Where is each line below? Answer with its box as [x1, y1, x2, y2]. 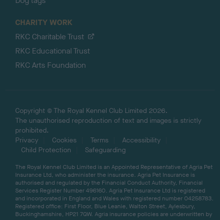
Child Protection [21, 145, 72, 155]
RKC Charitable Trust [15, 31, 84, 42]
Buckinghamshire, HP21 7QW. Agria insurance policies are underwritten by [15, 210, 213, 218]
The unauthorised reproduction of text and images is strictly [15, 115, 202, 125]
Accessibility [122, 135, 161, 145]
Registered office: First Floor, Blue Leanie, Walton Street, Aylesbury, [15, 202, 196, 210]
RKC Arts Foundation [15, 59, 86, 70]
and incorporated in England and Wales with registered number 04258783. [15, 194, 214, 202]
